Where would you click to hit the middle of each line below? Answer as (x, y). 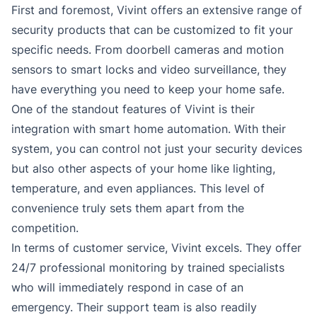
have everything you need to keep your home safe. (148, 90)
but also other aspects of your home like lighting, (143, 169)
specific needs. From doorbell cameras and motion (148, 50)
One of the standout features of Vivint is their (133, 109)
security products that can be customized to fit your (152, 30)
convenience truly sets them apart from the (128, 208)
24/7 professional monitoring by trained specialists (148, 268)
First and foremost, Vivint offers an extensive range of (157, 10)
